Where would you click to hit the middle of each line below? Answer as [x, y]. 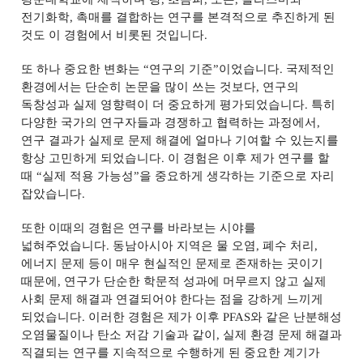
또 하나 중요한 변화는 [83, 69]
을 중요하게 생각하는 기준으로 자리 [237, 176]
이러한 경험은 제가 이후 [155, 317]
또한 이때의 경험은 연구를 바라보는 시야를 [139, 228]
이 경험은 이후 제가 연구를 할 [248, 158]
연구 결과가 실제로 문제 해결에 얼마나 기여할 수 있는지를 [179, 140]
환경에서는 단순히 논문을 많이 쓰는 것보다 [139, 87]
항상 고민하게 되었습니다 [91, 158]
